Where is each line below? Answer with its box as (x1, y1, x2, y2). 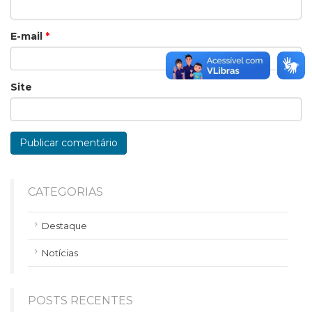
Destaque (42, 220, 87, 232)
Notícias (42, 247, 78, 259)
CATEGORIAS (28, 185, 103, 199)
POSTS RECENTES (28, 294, 133, 308)
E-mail (10, 30, 45, 43)
